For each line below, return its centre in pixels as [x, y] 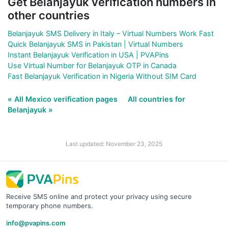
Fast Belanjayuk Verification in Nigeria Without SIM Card [102, 76]
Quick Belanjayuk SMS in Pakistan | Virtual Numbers [95, 44]
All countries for [156, 99]
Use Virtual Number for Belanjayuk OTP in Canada [92, 65]
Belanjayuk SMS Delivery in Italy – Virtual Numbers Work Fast [111, 33]
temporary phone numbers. [50, 205]
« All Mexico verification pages [64, 99]
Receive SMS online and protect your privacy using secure [99, 196]
